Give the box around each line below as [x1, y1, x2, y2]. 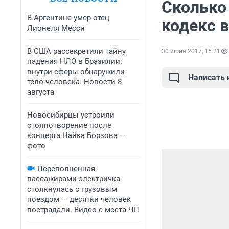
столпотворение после [27, 121, 111, 130]
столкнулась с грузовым [27, 185, 117, 194]
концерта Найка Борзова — [27, 131, 126, 140]
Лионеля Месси [27, 24, 85, 33]
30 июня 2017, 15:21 [162, 48, 220, 55]
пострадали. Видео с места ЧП [27, 205, 139, 214]
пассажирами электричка [27, 174, 120, 184]
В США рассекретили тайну [27, 47, 126, 56]
